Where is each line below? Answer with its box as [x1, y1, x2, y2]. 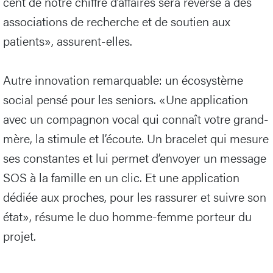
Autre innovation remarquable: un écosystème [3, 71, 243, 89]
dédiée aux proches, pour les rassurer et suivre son [3, 188, 266, 206]
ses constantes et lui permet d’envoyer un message [3, 149, 266, 167]
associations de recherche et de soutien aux [3, 12, 230, 30]
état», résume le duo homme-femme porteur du [3, 207, 252, 225]
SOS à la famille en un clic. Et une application [3, 168, 239, 186]
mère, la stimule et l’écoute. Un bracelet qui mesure [3, 129, 269, 147]
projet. [3, 227, 39, 245]
